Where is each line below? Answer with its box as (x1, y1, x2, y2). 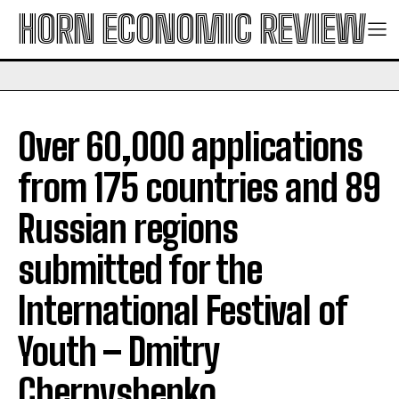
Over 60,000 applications (18, 125, 362, 169)
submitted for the (18, 248, 262, 292)
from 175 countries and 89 (18, 166, 380, 210)
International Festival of (18, 289, 346, 333)
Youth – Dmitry (18, 330, 219, 374)
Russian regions (18, 207, 238, 251)
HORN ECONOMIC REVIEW (18, 7, 366, 52)
